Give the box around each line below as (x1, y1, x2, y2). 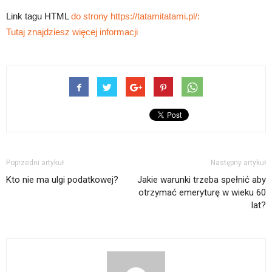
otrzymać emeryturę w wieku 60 (138, 187, 266, 199)
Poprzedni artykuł (6, 158, 64, 168)
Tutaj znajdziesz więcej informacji (6, 27, 138, 38)
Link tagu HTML (6, 11, 71, 22)
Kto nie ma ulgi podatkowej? (6, 174, 118, 186)
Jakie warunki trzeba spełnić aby (137, 174, 266, 186)
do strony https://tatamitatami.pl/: (71, 11, 200, 22)
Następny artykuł (211, 158, 266, 168)
